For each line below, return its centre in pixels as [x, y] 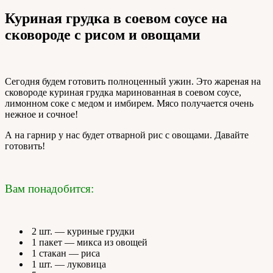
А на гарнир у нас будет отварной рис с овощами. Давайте [127, 135]
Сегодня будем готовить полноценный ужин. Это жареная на [133, 82]
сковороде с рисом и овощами [103, 35]
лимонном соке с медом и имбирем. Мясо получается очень [129, 104]
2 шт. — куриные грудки [82, 232]
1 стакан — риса [65, 253]
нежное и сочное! [41, 115]
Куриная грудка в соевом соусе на [116, 19]
